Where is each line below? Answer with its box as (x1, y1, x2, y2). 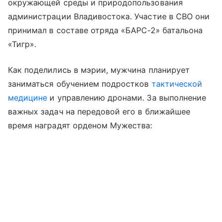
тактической (151, 78, 203, 89)
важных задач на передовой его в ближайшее (8, 106, 190, 116)
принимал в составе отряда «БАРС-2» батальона (8, 25, 203, 35)
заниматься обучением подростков (8, 78, 152, 89)
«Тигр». (8, 39, 37, 49)
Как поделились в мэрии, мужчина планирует (8, 64, 190, 75)
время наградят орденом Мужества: (8, 120, 153, 130)
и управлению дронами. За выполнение (47, 92, 207, 103)
